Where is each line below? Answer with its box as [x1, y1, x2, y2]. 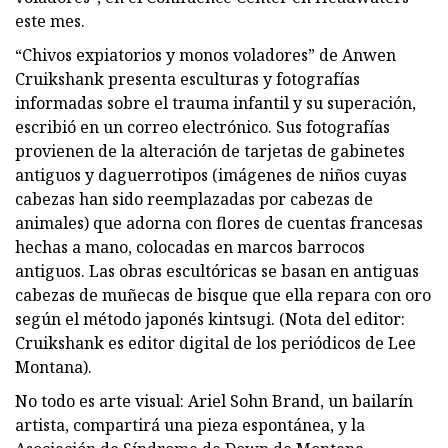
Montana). [15, 355, 92, 378]
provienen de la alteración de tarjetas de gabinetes [15, 139, 405, 162]
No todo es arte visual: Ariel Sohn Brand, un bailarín [15, 389, 413, 412]
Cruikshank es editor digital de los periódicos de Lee [15, 331, 416, 354]
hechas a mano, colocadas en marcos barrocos [15, 235, 365, 258]
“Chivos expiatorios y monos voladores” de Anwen [15, 43, 396, 66]
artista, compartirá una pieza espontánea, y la [15, 413, 365, 436]
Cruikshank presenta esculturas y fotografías [15, 67, 360, 90]
